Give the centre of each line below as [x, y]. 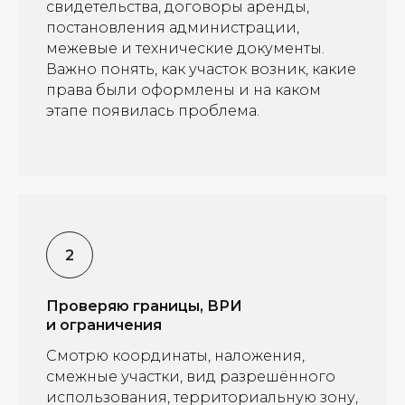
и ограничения [104, 325]
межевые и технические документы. [185, 48]
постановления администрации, [173, 28]
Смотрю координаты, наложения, [175, 356]
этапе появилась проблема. [153, 111]
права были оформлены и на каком [184, 90]
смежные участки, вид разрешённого [191, 377]
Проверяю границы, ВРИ [144, 306]
